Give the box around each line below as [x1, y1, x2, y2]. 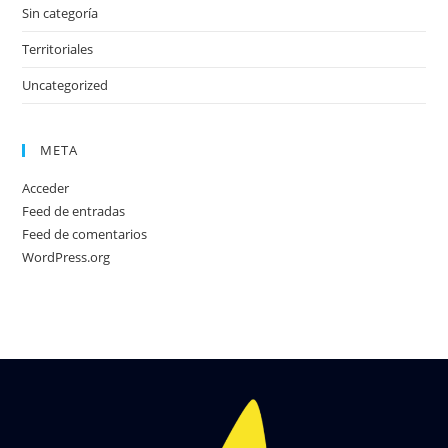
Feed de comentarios [22, 225, 148, 243]
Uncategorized [22, 76, 109, 94]
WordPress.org [22, 248, 111, 266]
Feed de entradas [22, 202, 126, 220]
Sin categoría [22, 4, 99, 22]
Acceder [22, 179, 70, 197]
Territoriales [22, 40, 94, 58]
